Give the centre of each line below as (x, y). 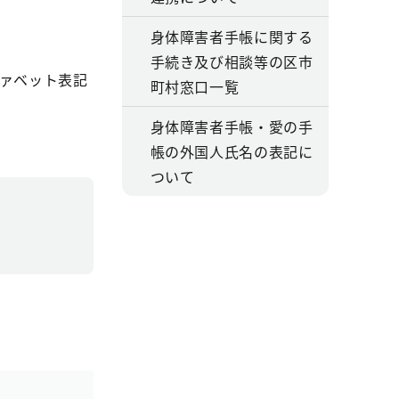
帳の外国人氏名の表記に (232, 151)
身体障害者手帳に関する (232, 37)
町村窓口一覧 (195, 86)
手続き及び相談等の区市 (232, 61)
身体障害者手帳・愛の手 (232, 126)
